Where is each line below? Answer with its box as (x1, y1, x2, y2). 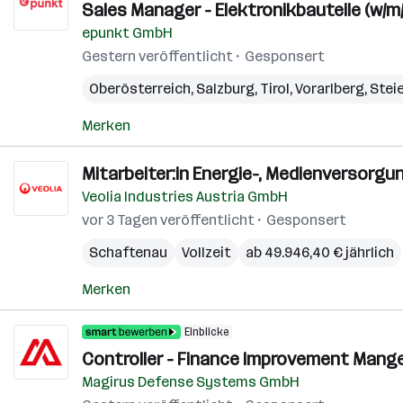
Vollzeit (182, 244, 231, 261)
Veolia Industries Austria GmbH (82, 188, 288, 205)
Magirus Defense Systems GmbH (82, 373, 300, 390)
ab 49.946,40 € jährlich (246, 244, 394, 261)
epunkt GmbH (82, 24, 173, 41)
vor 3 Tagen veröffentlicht (82, 211, 255, 228)
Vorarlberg (295, 80, 364, 97)
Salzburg (196, 80, 255, 97)
